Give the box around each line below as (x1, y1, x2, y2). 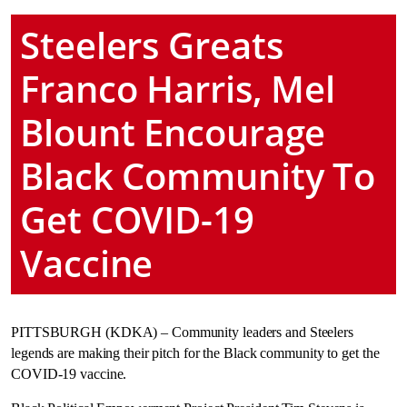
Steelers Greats (20, 20, 283, 70)
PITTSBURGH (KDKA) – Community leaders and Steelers (11, 324, 353, 340)
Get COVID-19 (20, 194, 254, 244)
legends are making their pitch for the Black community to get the (11, 345, 380, 361)
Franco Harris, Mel (20, 64, 336, 114)
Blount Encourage (20, 107, 326, 157)
